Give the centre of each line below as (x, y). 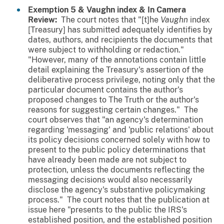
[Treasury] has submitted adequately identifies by (120, 30)
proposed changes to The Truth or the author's (113, 100)
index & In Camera (150, 10)
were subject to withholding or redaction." (107, 50)
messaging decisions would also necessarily (110, 180)
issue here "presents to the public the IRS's (107, 210)
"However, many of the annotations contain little (117, 60)
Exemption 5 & (57, 10)
